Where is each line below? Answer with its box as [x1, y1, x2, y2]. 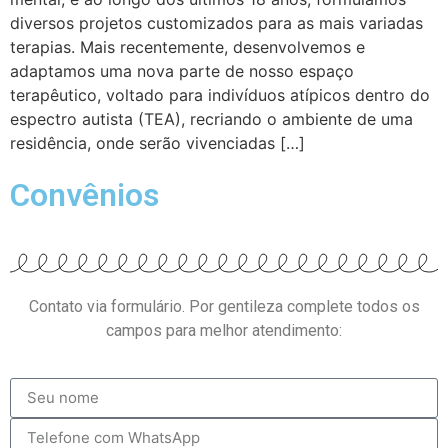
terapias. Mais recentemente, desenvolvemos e [10, 36, 365, 57]
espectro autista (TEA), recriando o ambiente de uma [10, 108, 413, 129]
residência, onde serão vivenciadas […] [10, 132, 305, 153]
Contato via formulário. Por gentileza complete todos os [28, 297, 420, 317]
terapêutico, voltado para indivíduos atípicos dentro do [10, 84, 430, 105]
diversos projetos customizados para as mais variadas [10, 12, 423, 33]
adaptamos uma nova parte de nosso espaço [10, 60, 354, 81]
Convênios [10, 176, 159, 215]
